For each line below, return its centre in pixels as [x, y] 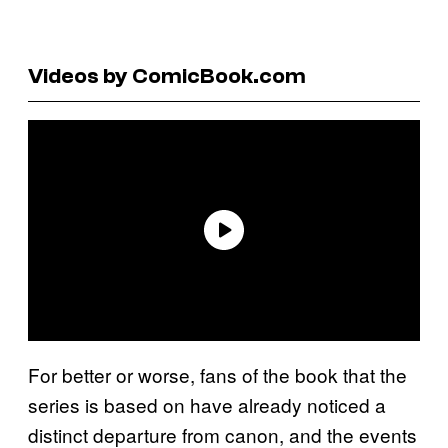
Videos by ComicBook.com [167, 75]
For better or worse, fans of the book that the [217, 374]
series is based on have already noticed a [207, 404]
